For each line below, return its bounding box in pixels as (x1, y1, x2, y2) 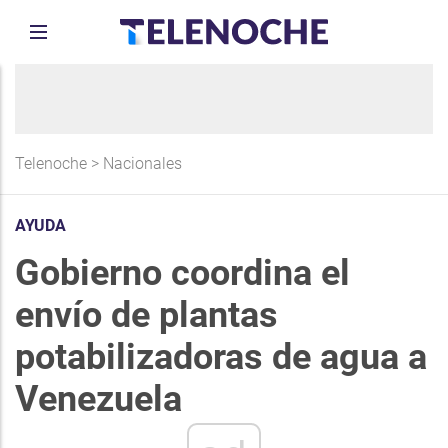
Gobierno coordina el (15, 252, 350, 294)
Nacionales (103, 154, 182, 173)
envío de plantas (15, 294, 278, 336)
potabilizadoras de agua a (15, 336, 427, 378)
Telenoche (15, 154, 87, 173)
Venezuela (15, 378, 182, 420)
